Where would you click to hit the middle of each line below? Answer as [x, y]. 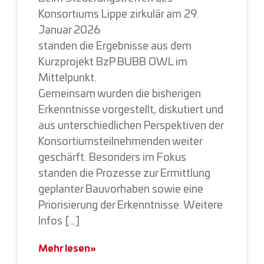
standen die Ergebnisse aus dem [115, 46]
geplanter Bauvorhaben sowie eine [121, 189]
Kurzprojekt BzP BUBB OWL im [113, 62]
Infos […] [59, 221]
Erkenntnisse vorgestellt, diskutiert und [131, 110]
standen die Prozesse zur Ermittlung [124, 174]
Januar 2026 [69, 30]
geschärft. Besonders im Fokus [112, 158]
